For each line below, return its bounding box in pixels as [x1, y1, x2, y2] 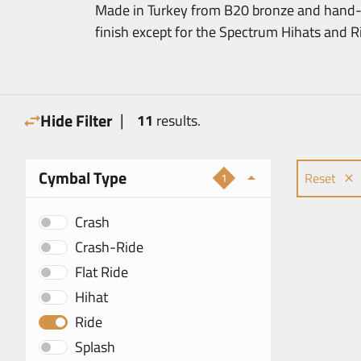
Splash [75, 336, 115, 358]
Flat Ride [75, 261, 128, 283]
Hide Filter [40, 108, 112, 133]
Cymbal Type [39, 165, 127, 190]
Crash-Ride [75, 236, 143, 258]
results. [153, 110, 201, 131]
